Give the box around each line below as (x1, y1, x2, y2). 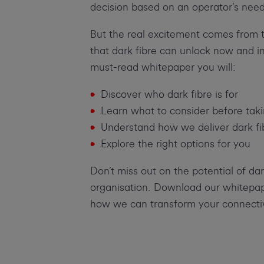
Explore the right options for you (100, 138, 250, 149)
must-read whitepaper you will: (90, 62, 236, 72)
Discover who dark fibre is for (100, 89, 238, 100)
